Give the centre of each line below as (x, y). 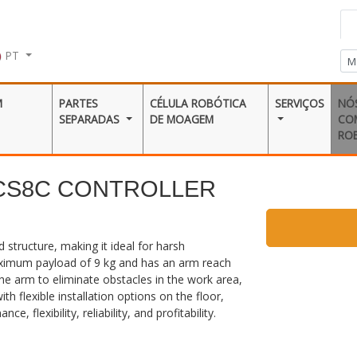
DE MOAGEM (182, 119)
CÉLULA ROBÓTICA (198, 103)
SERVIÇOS (299, 103)
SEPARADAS (91, 119)
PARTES (79, 103)
